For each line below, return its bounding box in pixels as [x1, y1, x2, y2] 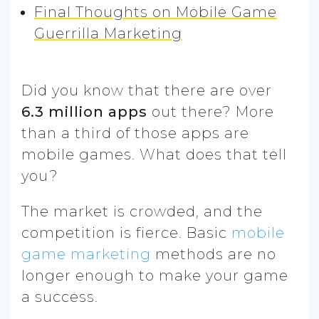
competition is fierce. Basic [21, 224, 227, 241]
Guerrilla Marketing [34, 24, 182, 42]
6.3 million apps [21, 103, 147, 120]
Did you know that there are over [21, 81, 272, 99]
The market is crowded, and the [21, 202, 263, 220]
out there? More [147, 103, 274, 120]
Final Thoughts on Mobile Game [34, 3, 277, 21]
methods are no [151, 245, 276, 263]
